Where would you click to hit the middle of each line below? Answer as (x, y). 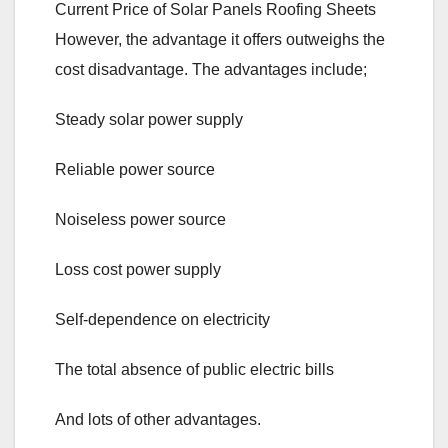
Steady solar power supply (149, 119)
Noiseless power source (140, 219)
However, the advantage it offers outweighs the (220, 39)
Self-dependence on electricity (162, 319)
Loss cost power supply (138, 269)
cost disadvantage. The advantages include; (211, 69)
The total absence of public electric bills (194, 369)
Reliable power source (135, 169)
